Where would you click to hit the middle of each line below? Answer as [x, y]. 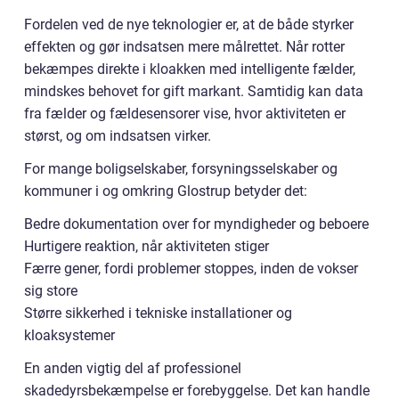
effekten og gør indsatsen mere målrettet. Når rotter [184, 46]
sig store [51, 290]
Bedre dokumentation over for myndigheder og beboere [196, 224]
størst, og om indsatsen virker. [118, 135]
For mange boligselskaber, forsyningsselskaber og [181, 168]
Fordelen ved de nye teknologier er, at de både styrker [189, 24]
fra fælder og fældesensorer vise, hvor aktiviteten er [185, 113]
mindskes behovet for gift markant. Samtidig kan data [194, 91]
